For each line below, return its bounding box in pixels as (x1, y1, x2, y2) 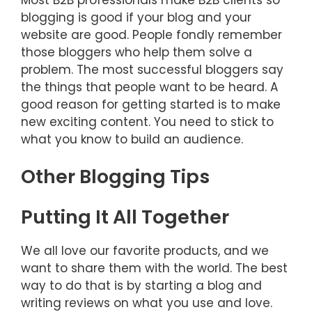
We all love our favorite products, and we (21, 242, 269, 259)
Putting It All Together (21, 203, 229, 230)
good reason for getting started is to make (21, 95, 281, 113)
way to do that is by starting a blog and (21, 276, 262, 294)
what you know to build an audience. (21, 130, 243, 148)
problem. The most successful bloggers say (21, 61, 283, 78)
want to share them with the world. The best (21, 259, 288, 276)
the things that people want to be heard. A (21, 78, 278, 95)
